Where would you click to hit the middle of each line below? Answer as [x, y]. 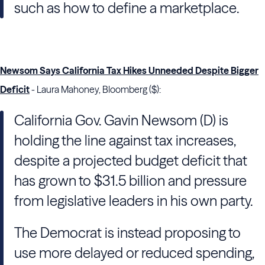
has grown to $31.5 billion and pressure [130, 181]
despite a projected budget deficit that [131, 161]
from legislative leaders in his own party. [134, 201]
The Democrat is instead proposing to [127, 233]
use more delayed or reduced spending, [134, 253]
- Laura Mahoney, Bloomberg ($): [95, 89]
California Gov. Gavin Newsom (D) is [121, 120]
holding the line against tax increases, [125, 140]
